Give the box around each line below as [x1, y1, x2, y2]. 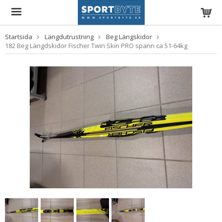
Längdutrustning [45, 32, 94, 41]
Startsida [5, 32, 32, 41]
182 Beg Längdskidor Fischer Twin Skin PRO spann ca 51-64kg [5, 41, 187, 50]
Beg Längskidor [106, 32, 152, 41]
